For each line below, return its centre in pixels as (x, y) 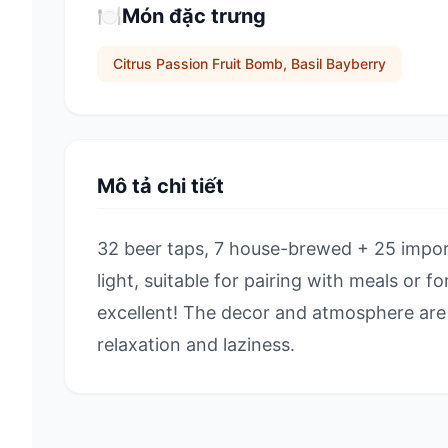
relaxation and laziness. (196, 344)
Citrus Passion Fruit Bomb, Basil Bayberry (249, 63)
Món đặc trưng (194, 16)
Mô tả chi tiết (160, 186)
